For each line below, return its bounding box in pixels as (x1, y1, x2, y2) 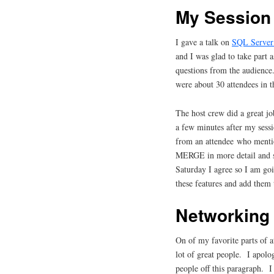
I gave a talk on (176, 36, 232, 48)
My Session (176, 4, 271, 30)
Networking (176, 202, 270, 228)
